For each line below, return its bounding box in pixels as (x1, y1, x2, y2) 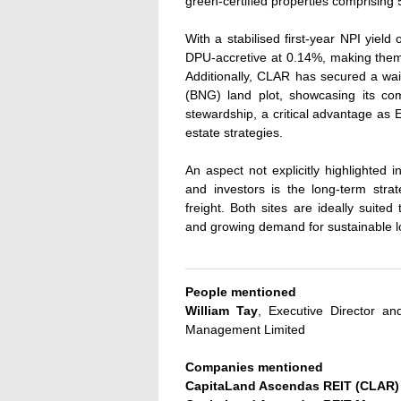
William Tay (185, 303, 258, 319)
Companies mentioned (185, 360, 323, 375)
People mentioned (185, 285, 296, 300)
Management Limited (185, 322, 305, 337)
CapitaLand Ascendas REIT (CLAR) (185, 379, 399, 394)
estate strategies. (185, 125, 283, 141)
